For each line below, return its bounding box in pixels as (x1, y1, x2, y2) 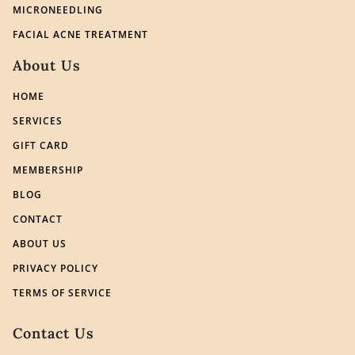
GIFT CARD (13, 138, 69, 152)
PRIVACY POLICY (13, 261, 98, 275)
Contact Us (13, 323, 94, 342)
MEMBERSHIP (13, 162, 83, 177)
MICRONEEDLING (13, 2, 103, 17)
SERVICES (13, 113, 63, 128)
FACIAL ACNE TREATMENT (13, 27, 148, 41)
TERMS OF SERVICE (13, 285, 112, 300)
